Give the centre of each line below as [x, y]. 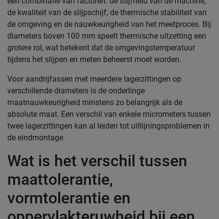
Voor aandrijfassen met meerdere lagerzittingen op [94, 79]
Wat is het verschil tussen [97, 161]
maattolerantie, [60, 179]
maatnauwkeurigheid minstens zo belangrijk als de [95, 102]
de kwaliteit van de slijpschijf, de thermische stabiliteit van [107, 12]
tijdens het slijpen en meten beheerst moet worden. [94, 59]
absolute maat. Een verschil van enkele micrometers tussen [109, 114]
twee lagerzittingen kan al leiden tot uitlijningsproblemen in [109, 126]
